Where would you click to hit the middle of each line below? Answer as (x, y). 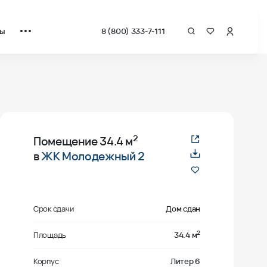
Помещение (67, 142)
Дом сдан (183, 209)
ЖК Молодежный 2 (93, 156)
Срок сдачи (54, 209)
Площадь (50, 235)
